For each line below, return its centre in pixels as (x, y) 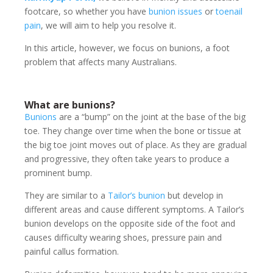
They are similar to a (66, 196)
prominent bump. (58, 173)
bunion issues (175, 12)
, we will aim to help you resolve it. (108, 26)
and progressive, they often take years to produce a (127, 159)
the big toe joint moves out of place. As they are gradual (136, 145)
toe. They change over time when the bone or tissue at (133, 131)
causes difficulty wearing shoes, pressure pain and (123, 238)
